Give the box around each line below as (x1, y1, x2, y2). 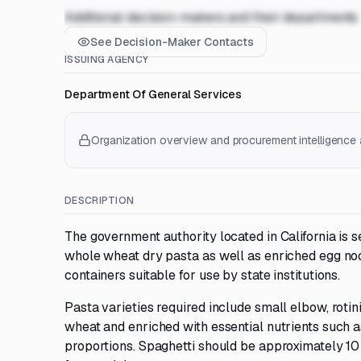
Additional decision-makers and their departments (64, 9, 359, 26)
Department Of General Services (64, 87, 243, 102)
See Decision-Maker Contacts (90, 35, 254, 49)
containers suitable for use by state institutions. (64, 267, 341, 284)
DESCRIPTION (64, 194, 135, 207)
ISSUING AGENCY (64, 53, 149, 66)
